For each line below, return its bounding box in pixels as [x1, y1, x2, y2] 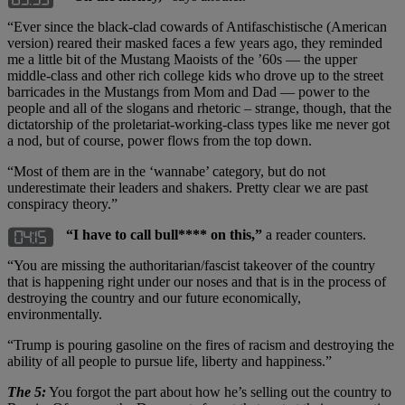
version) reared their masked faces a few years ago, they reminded [7, 34, 382, 51]
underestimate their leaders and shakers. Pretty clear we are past [7, 179, 368, 195]
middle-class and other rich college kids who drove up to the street [7, 67, 383, 83]
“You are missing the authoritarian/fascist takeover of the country [7, 257, 375, 273]
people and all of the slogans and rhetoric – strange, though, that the [7, 99, 391, 116]
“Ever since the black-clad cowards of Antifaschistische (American [7, 18, 387, 34]
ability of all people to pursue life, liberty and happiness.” [7, 353, 332, 369]
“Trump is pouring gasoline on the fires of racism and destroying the [7, 336, 394, 353]
